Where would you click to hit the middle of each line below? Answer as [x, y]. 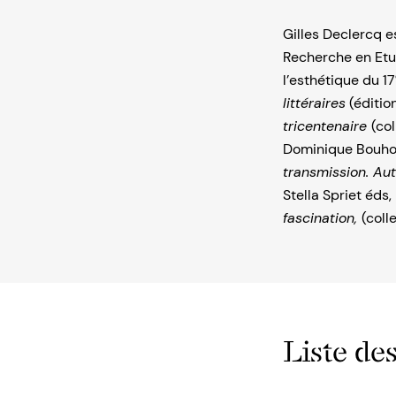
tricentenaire [327, 126]
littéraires [314, 103]
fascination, [322, 218]
